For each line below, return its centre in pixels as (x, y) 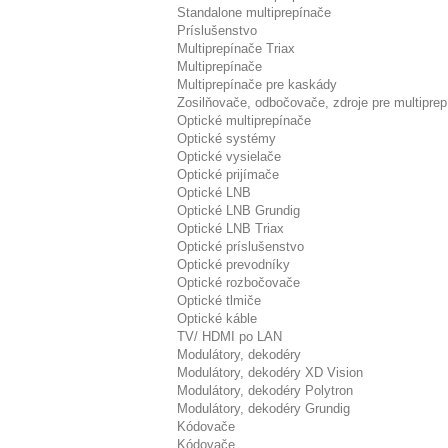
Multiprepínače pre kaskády (257, 84)
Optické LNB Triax (230, 228)
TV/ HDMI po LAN (229, 336)
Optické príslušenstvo (240, 246)
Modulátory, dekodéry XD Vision (270, 372)
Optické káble (217, 318)
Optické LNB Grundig (238, 210)
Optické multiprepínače (244, 120)
